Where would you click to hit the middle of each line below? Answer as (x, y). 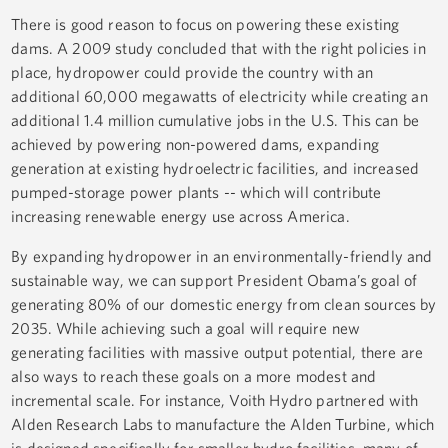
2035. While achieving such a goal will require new (186, 328)
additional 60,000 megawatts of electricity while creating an (219, 96)
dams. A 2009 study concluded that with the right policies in (218, 48)
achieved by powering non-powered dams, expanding (195, 144)
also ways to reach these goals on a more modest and (194, 376)
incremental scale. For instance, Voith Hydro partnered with (215, 400)
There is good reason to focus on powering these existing (205, 24)
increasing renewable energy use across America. (180, 216)
